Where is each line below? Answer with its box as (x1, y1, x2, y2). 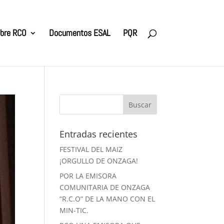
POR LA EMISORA (59, 171, 117, 180)
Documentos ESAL (48, 27, 110, 38)
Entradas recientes (59, 128, 138, 140)
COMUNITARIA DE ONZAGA (59, 182, 150, 192)
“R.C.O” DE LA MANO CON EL (59, 194, 155, 203)
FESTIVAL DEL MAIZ (59, 144, 123, 154)
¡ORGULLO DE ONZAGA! (59, 156, 138, 165)
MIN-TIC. (59, 205, 89, 215)
